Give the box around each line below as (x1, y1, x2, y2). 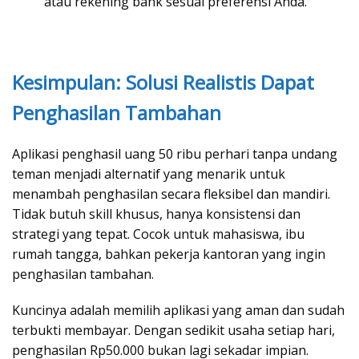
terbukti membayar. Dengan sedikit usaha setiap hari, (12, 321, 335, 340)
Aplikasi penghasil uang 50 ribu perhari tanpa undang (12, 145, 337, 163)
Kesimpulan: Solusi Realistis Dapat (12, 69, 314, 96)
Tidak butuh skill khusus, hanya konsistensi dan (12, 205, 301, 224)
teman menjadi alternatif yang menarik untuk (12, 165, 285, 184)
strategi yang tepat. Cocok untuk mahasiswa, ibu (12, 225, 305, 244)
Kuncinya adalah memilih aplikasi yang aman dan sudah (12, 301, 345, 320)
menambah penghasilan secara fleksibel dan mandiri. (12, 185, 330, 204)
